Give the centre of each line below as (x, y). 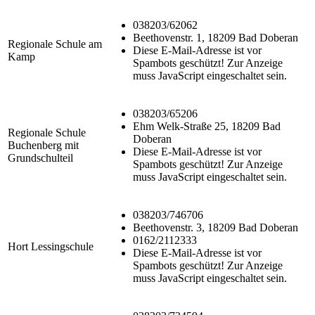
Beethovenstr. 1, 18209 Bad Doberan (216, 38)
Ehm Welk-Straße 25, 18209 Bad (207, 127)
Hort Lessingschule (51, 247)
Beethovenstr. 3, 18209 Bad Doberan (216, 228)
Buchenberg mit (43, 146)
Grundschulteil (40, 158)
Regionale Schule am (55, 44)
